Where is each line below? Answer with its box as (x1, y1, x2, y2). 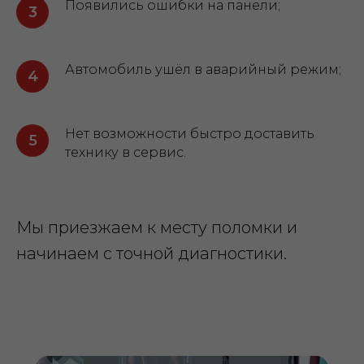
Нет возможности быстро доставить (65, 126, 314, 141)
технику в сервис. (65, 145, 186, 160)
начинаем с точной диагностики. (16, 244, 287, 263)
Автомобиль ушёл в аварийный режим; (65, 62, 341, 77)
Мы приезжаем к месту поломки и (16, 218, 297, 237)
